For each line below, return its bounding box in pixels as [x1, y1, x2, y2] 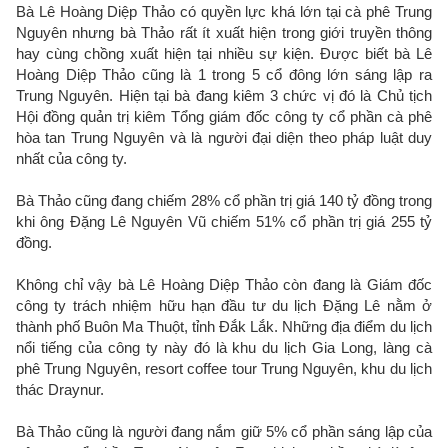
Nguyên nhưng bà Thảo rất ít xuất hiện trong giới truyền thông [16, 24, 432, 42]
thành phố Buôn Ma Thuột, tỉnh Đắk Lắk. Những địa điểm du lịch [16, 318, 432, 336]
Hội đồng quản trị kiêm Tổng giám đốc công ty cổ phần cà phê [16, 108, 432, 126]
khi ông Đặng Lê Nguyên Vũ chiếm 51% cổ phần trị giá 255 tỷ [16, 213, 432, 231]
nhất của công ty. [16, 150, 127, 168]
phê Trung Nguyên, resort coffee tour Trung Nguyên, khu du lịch [16, 360, 432, 378]
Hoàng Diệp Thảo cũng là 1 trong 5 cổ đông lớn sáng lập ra [16, 66, 432, 84]
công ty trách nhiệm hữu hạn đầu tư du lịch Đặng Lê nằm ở [16, 297, 432, 315]
